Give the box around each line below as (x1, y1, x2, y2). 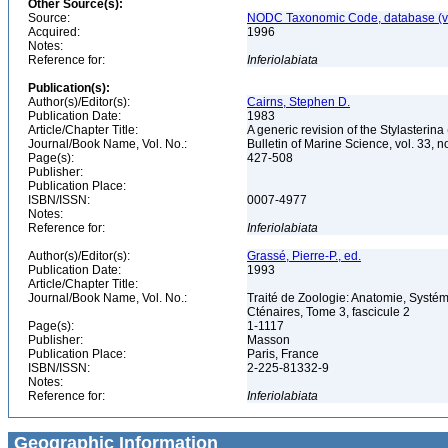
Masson (247, 333, 293, 347)
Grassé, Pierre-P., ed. (247, 249, 361, 263)
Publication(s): (28, 81, 110, 95)
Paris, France (247, 347, 322, 361)
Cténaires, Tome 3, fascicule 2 (247, 305, 413, 319)
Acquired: (28, 25, 80, 39)
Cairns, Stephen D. (247, 95, 350, 109)
